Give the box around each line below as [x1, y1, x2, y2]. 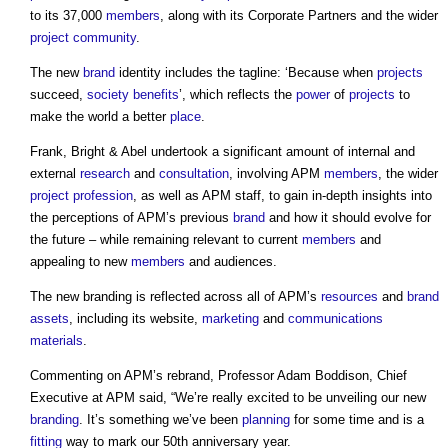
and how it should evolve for [265, 209, 431, 225]
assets [30, 310, 69, 326]
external [30, 165, 80, 181]
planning [242, 411, 290, 427]
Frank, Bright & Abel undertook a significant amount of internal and [30, 143, 415, 159]
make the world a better [30, 108, 170, 124]
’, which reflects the [179, 86, 296, 102]
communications [288, 310, 383, 326]
